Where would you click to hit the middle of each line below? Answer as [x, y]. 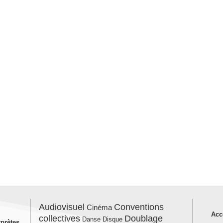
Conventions [139, 207]
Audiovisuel [62, 207]
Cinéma [100, 207]
